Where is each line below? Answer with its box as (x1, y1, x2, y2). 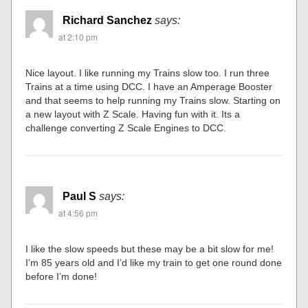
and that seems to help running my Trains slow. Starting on (25, 94, 281, 106)
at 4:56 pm (58, 206, 98, 219)
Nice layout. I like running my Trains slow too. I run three (25, 67, 270, 78)
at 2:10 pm (58, 30, 98, 43)
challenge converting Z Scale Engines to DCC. (25, 122, 227, 133)
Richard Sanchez (63, 14, 153, 26)
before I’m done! (25, 270, 98, 282)
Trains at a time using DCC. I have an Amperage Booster (25, 80, 273, 92)
